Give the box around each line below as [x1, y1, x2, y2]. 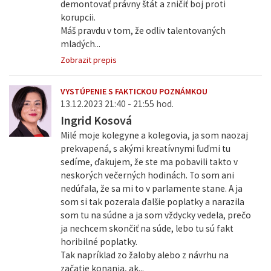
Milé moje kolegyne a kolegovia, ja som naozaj [60, 129, 248, 142]
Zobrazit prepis [60, 54, 117, 66]
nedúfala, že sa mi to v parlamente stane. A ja [60, 183, 243, 195]
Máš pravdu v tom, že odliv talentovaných [60, 25, 226, 37]
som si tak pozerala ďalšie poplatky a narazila [60, 196, 244, 208]
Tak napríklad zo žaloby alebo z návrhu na [60, 249, 229, 261]
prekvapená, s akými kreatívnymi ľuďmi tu [60, 143, 230, 155]
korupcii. [60, 11, 96, 24]
